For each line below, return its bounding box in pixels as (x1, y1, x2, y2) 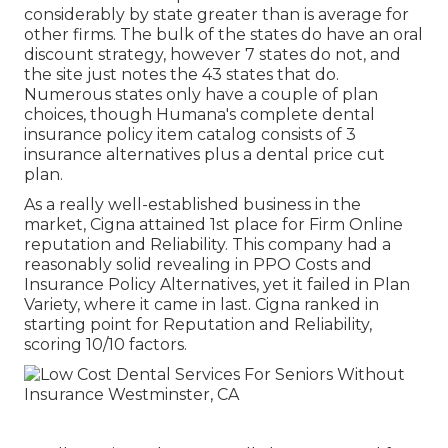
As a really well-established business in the (24, 195, 361, 215)
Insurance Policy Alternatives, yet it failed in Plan (24, 275, 410, 295)
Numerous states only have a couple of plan (24, 85, 378, 105)
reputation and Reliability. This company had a (24, 235, 391, 255)
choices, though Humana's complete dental (24, 105, 375, 125)
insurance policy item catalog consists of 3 (24, 125, 356, 145)
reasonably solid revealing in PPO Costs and (24, 255, 372, 275)
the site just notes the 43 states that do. (24, 65, 339, 85)
